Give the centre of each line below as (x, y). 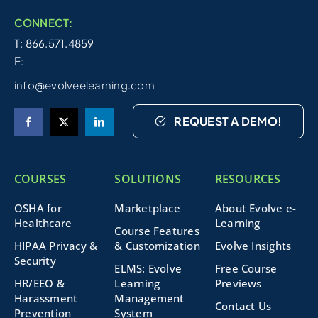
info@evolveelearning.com (84, 85)
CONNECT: (43, 23)
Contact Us (243, 306)
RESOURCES (248, 179)
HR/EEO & (39, 284)
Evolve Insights (253, 246)
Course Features (157, 231)
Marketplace (147, 208)
